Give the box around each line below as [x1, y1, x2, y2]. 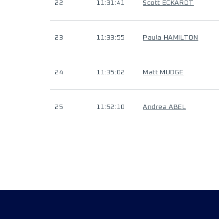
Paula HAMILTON [143, 34, 198, 41]
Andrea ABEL [143, 104, 186, 110]
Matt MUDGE [143, 69, 184, 76]
